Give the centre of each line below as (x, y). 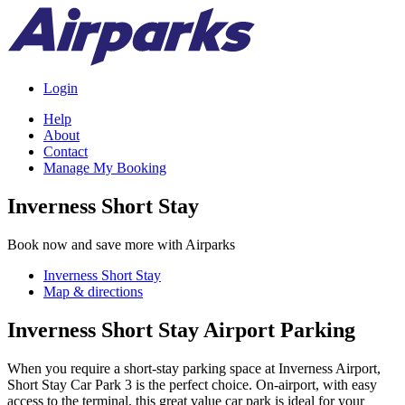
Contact (66, 151)
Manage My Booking (105, 168)
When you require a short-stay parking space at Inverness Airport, (194, 368)
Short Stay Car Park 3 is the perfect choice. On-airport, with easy (192, 384)
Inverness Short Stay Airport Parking (181, 330)
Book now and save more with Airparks (121, 244)
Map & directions (93, 291)
